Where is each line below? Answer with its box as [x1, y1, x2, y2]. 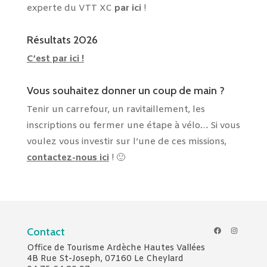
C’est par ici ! [26, 52, 84, 65]
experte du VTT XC [26, 2, 114, 14]
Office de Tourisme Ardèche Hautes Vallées [26, 242, 205, 254]
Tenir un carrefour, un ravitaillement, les [26, 103, 205, 116]
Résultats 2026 [26, 33, 98, 46]
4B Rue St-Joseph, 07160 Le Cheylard [26, 253, 184, 265]
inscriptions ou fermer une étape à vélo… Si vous [26, 119, 240, 132]
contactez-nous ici [26, 151, 109, 164]
